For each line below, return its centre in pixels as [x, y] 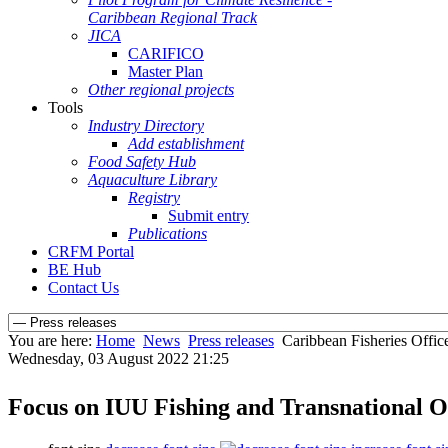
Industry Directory [146, 125]
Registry [154, 197]
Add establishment [186, 143]
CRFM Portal [91, 251]
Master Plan [165, 71]
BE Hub [74, 269]
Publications [167, 233]
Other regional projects [161, 89]
